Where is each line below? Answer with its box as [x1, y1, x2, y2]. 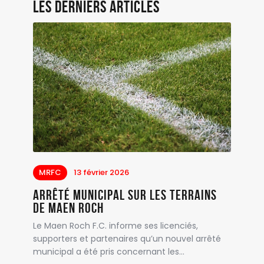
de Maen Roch [33, 200, 104, 216]
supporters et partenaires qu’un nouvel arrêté [33, 232, 222, 245]
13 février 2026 [74, 166, 130, 178]
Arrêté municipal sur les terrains [33, 187, 217, 203]
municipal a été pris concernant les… [33, 245, 185, 258]
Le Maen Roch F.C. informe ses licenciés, [33, 219, 199, 232]
